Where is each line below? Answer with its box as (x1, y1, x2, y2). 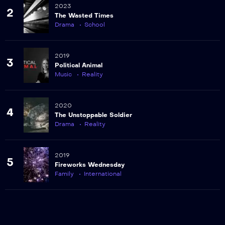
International (84, 170, 122, 177)
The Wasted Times (55, 12, 114, 19)
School (84, 21, 105, 28)
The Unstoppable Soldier (55, 111, 132, 119)
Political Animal (55, 61, 102, 69)
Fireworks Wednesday (55, 161, 125, 168)
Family (55, 170, 74, 177)
